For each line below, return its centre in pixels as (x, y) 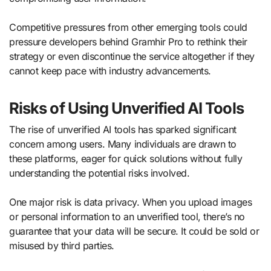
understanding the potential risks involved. (100, 173)
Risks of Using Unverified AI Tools (126, 108)
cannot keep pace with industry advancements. (110, 70)
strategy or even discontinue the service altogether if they (132, 56)
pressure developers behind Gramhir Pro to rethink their (128, 41)
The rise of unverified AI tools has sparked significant (123, 130)
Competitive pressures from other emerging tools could (128, 27)
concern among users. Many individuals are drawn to (123, 144)
